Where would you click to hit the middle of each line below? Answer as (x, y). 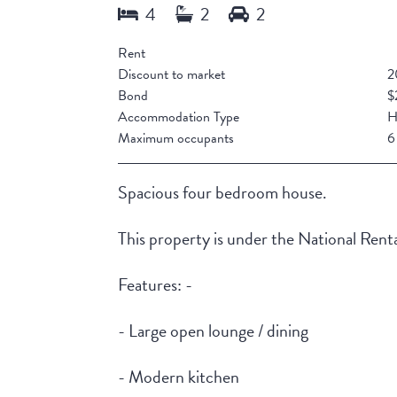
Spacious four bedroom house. (223, 193)
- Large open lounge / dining (214, 331)
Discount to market (172, 75)
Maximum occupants (176, 139)
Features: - (156, 285)
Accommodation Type (179, 117)
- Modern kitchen (179, 377)
